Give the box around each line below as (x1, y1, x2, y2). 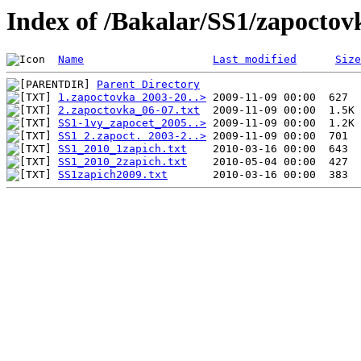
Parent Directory (97, 78, 200, 91)
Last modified (213, 53, 297, 66)
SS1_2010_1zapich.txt (58, 143, 187, 156)
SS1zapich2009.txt (58, 168, 168, 181)
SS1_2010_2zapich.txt (58, 156, 187, 168)
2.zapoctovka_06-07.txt (58, 104, 200, 117)
